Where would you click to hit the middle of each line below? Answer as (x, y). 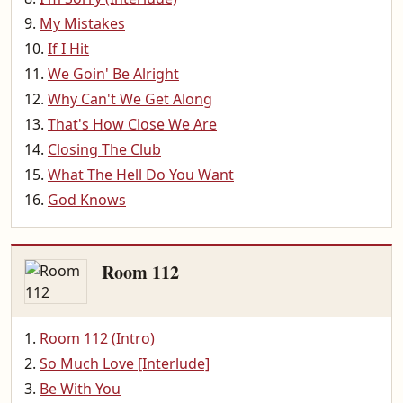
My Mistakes (82, 23)
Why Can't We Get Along (130, 99)
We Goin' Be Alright (113, 74)
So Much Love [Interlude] (125, 363)
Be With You (80, 389)
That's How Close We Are (132, 124)
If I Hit (68, 49)
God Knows (87, 200)
